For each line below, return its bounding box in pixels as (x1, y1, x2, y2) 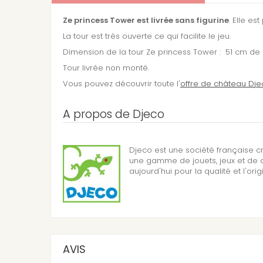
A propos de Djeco (63, 106, 164, 123)
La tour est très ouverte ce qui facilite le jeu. (63, 31, 231, 42)
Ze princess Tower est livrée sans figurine (63, 15, 229, 26)
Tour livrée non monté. (63, 62, 149, 74)
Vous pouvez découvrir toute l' (63, 78, 180, 90)
